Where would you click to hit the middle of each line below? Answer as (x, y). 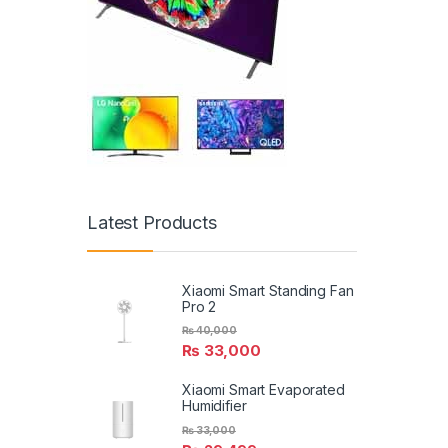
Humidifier (214, 406)
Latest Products (152, 222)
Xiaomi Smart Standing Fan (268, 291)
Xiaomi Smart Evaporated (263, 390)
